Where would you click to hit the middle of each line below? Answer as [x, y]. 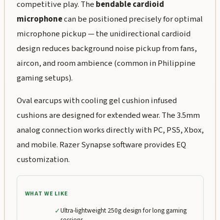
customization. [43, 160]
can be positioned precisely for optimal [132, 19]
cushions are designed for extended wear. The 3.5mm [108, 116]
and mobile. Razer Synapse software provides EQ [101, 145]
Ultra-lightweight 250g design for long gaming [123, 210]
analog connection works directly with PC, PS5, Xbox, [110, 130]
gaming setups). [44, 78]
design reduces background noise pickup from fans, [107, 48]
